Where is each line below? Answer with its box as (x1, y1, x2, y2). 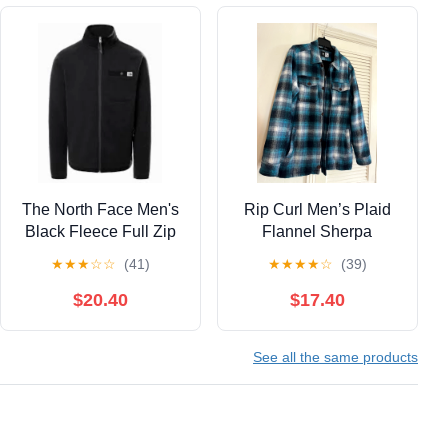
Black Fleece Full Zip (24, 223, 176, 241)
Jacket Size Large (36, 245, 164, 263)
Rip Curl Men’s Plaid (243, 201, 391, 219)
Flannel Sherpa (262, 223, 373, 241)
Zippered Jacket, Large (235, 245, 399, 263)
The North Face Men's (21, 201, 179, 219)
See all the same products (253, 348, 418, 365)
